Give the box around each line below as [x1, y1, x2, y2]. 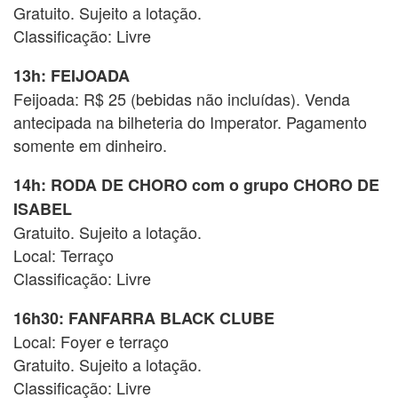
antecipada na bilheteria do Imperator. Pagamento [13, 110, 367, 134]
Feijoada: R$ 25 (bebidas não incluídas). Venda [13, 87, 350, 111]
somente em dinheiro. [13, 133, 167, 157]
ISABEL [13, 197, 72, 221]
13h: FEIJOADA [13, 64, 130, 88]
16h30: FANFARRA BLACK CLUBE [13, 306, 275, 330]
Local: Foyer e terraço [13, 330, 169, 354]
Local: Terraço [13, 243, 114, 267]
